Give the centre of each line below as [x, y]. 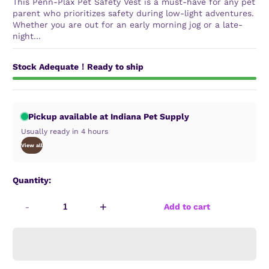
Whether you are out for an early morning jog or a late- [128, 25]
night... [27, 36]
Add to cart [187, 207]
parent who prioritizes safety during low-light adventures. [133, 13]
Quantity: [32, 180]
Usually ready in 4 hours [65, 131]
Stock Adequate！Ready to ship [78, 67]
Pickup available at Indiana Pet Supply [109, 116]
